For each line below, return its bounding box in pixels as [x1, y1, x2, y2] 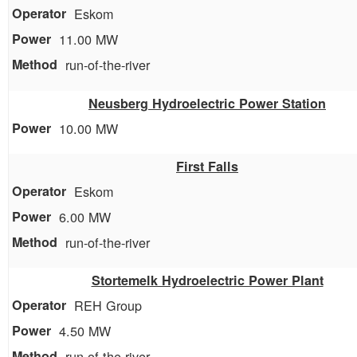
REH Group [74, 295, 142, 315]
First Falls [176, 156, 238, 175]
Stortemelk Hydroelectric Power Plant [91, 270, 324, 289]
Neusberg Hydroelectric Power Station [88, 93, 326, 112]
